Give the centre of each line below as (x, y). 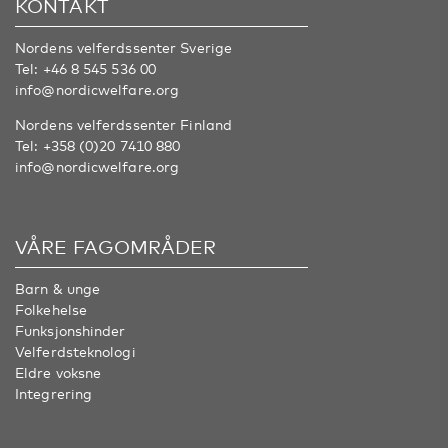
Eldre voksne (58, 372)
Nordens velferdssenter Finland (123, 124)
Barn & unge (58, 288)
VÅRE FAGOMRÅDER (116, 246)
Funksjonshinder (70, 330)
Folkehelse (51, 309)
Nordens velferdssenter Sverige (123, 47)
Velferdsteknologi (75, 351)
